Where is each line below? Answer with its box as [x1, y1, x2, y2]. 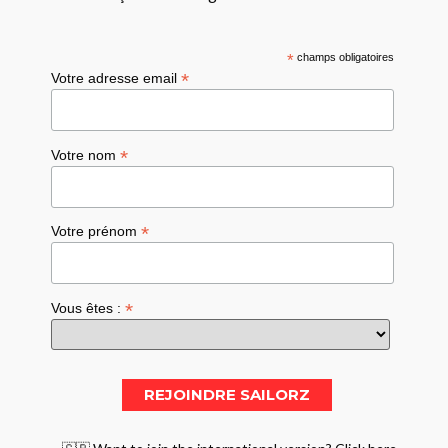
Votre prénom [51, 223, 142, 240]
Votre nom [51, 146, 121, 163]
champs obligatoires [293, 50, 394, 63]
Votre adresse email [51, 69, 182, 86]
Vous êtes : [51, 300, 126, 316]
